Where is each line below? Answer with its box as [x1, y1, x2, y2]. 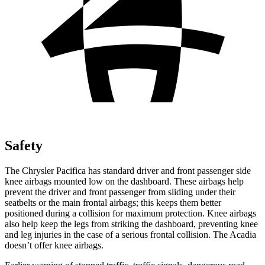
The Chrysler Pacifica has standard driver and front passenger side [5, 165, 251, 176]
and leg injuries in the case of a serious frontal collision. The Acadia [5, 229, 256, 240]
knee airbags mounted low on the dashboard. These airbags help [5, 176, 244, 186]
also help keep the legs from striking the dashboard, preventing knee [5, 218, 258, 229]
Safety [5, 137, 43, 153]
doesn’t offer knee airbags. [5, 240, 104, 250]
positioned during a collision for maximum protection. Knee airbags [5, 208, 256, 218]
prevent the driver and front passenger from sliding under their [5, 186, 235, 197]
